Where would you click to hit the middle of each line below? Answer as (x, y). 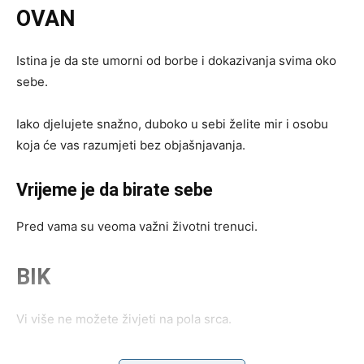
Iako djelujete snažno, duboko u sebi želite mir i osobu (172, 123)
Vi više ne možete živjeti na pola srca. (124, 318)
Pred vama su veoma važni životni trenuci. (137, 226)
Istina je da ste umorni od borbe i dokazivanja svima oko (176, 60)
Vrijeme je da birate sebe (115, 189)
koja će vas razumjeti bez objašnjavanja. (131, 145)
